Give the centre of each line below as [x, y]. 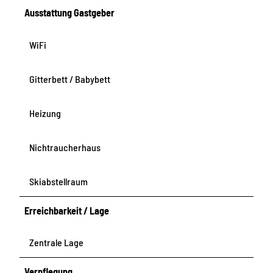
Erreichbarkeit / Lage [67, 211]
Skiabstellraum [58, 181]
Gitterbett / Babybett [70, 79]
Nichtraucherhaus [65, 147]
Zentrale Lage [56, 243]
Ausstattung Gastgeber [70, 13]
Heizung [45, 113]
